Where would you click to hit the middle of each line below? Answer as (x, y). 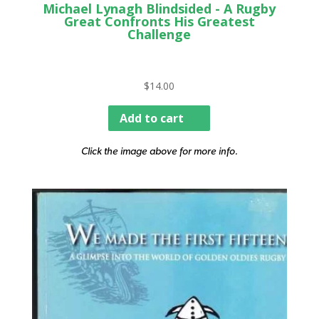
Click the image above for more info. (159, 150)
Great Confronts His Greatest (159, 21)
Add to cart (152, 118)
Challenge (159, 34)
